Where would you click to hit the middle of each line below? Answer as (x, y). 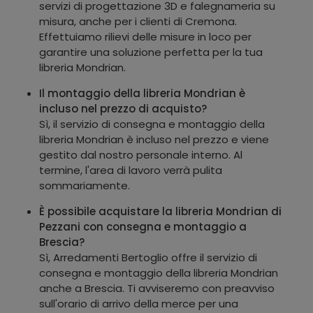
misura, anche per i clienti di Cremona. (138, 21)
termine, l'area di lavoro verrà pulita (131, 170)
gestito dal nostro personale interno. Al (141, 154)
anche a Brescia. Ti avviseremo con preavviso (157, 288)
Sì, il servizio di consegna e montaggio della (152, 124)
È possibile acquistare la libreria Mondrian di (160, 211)
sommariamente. (85, 185)
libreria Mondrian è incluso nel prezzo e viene (154, 139)
